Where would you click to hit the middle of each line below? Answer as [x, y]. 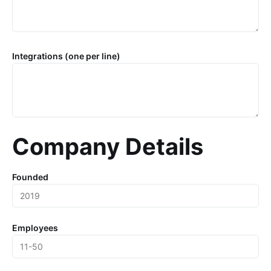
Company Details [108, 146]
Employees [35, 228]
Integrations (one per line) [66, 56]
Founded [30, 177]
